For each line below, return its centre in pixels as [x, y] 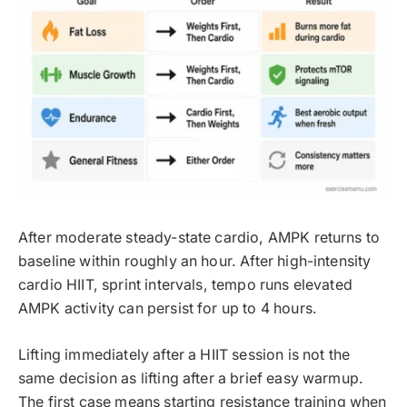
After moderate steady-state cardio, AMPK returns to [199, 238]
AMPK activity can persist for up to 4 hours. [168, 309]
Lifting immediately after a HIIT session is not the [184, 354]
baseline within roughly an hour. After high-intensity [195, 262]
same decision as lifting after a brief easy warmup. [191, 378]
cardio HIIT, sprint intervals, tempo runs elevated [185, 285]
